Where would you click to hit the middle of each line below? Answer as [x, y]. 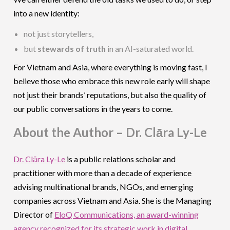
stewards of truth [72, 48]
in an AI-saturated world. [150, 48]
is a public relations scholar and [121, 159]
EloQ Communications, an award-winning [127, 214]
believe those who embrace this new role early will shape [112, 81]
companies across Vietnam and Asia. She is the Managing [113, 200]
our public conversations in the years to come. [93, 108]
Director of [34, 214]
